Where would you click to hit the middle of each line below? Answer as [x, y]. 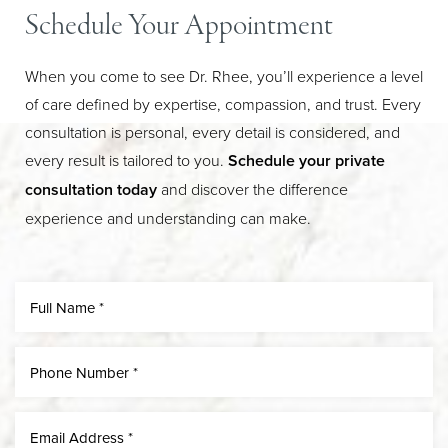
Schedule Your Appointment [179, 26]
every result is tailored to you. [126, 160]
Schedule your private [306, 161]
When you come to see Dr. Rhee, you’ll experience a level [224, 76]
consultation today [91, 190]
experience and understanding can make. [168, 218]
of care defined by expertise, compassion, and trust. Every [223, 104]
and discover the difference [252, 189]
